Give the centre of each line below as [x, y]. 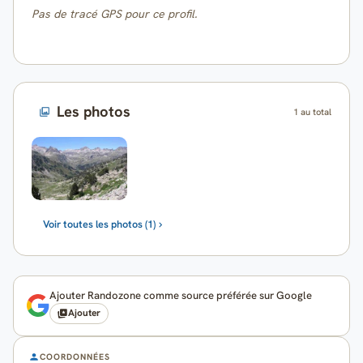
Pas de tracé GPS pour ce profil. [115, 14]
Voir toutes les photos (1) [99, 224]
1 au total [312, 112]
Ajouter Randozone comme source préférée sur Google [181, 295]
